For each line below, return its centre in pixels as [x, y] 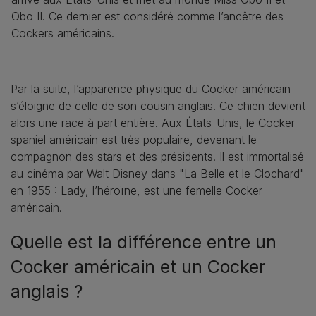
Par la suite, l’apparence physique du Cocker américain [151, 89]
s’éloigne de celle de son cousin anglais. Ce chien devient [158, 106]
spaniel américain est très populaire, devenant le [134, 140]
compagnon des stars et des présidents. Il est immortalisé [157, 157]
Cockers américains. [63, 34]
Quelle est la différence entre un [144, 242]
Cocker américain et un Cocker [138, 267]
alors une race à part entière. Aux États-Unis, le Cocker [153, 123]
